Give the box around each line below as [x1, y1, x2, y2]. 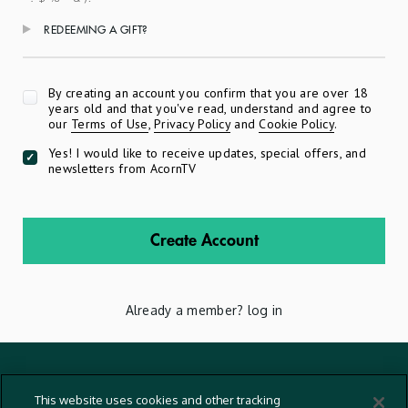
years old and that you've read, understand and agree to [48, 100, 372, 117]
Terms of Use [71, 116, 148, 132]
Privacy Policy [154, 116, 230, 132]
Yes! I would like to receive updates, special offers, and [48, 145, 366, 161]
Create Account [149, 232, 259, 249]
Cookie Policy [259, 116, 335, 132]
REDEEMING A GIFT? [44, 25, 148, 36]
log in [247, 302, 283, 318]
